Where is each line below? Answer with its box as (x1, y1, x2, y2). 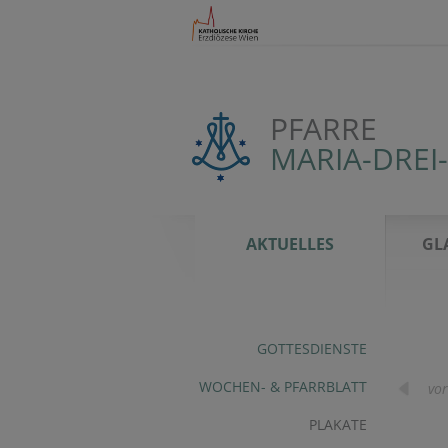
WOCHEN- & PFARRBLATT (199, 377, 367, 396)
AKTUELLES (246, 233, 334, 255)
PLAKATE (309, 415, 367, 434)
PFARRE (270, 108, 377, 149)
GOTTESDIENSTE (257, 339, 367, 358)
